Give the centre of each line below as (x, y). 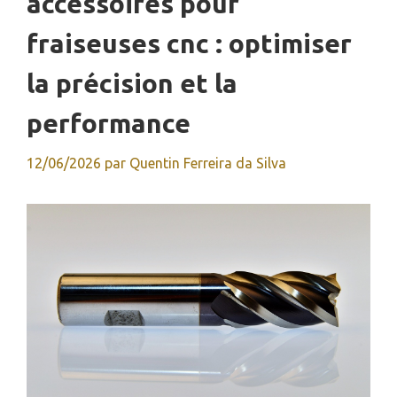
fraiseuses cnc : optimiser (189, 43)
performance (109, 123)
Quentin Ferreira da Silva (208, 163)
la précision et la (132, 83)
